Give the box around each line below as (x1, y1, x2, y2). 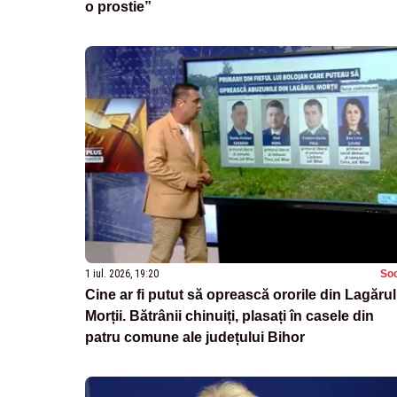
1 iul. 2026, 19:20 (85, 268, 159, 281)
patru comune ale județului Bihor (85, 330, 305, 346)
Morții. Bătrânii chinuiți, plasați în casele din (85, 308, 374, 324)
